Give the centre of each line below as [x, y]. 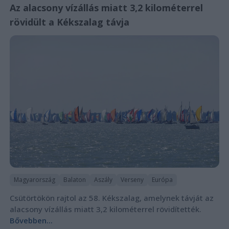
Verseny [132, 179]
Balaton [74, 179]
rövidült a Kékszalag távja [69, 22]
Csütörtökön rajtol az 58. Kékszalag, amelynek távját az [111, 198]
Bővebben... [31, 220]
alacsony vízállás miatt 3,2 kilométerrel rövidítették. [105, 209]
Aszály [103, 179]
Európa [162, 179]
